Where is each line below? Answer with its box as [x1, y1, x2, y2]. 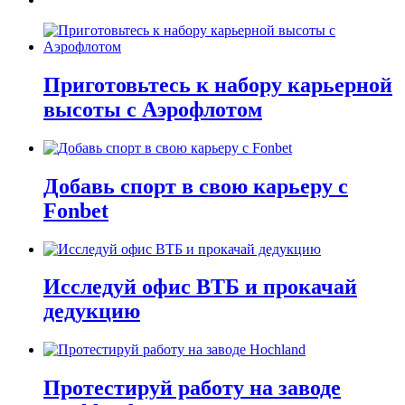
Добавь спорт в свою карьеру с [43, 174, 348, 198]
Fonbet [43, 198, 108, 222]
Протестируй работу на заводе [43, 376, 341, 400]
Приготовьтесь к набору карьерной [43, 72, 392, 97]
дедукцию [43, 299, 140, 324]
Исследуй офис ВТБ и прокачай [43, 275, 357, 299]
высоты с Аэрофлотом [43, 97, 262, 121]
